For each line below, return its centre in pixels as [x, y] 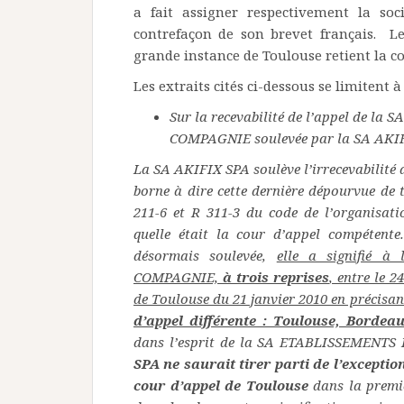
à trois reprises [276, 277]
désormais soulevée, [205, 256]
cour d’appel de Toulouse [223, 386]
